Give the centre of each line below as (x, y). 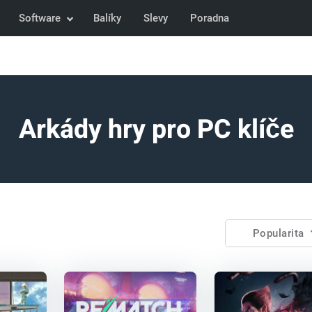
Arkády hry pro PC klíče (156, 130)
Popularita (280, 233)
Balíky (108, 18)
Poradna (210, 18)
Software (40, 18)
